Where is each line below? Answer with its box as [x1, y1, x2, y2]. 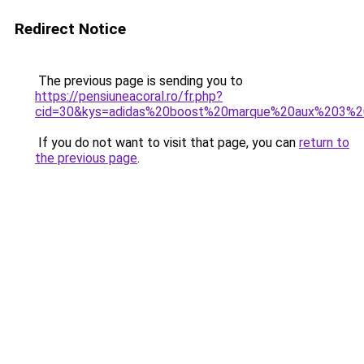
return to [299, 135, 349, 150]
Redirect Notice [15, 19, 126, 38]
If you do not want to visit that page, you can [35, 135, 299, 150]
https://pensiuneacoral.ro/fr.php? [35, 89, 223, 104]
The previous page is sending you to [35, 73, 243, 89]
